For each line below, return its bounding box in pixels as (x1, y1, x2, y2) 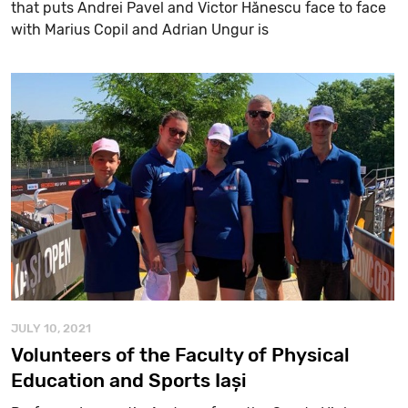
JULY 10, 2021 (10, 321, 91, 335)
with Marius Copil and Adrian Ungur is (10, 20, 269, 38)
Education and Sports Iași (10, 368, 247, 392)
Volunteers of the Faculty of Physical (10, 342, 350, 366)
